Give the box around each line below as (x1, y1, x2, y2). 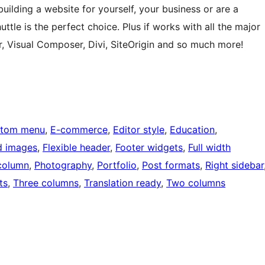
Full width (188, 141, 231, 154)
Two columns (166, 177, 225, 189)
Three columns (13, 177, 79, 189)
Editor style (113, 124, 164, 136)
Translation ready (84, 177, 161, 189)
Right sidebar (205, 159, 264, 172)
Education (170, 124, 215, 136)
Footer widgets (115, 141, 183, 154)
